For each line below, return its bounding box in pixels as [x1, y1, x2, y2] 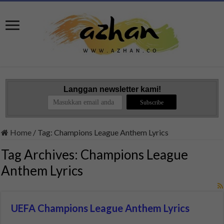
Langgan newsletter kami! [63, 85, 161, 93]
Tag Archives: [1, 146, 81, 162]
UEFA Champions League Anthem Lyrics [11, 201, 190, 214]
